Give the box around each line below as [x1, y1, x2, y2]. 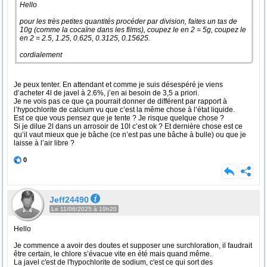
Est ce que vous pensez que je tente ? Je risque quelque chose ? [14, 114, 224, 122]
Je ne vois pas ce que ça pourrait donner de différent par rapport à [14, 97, 227, 105]
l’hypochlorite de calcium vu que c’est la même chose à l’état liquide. [14, 105, 235, 114]
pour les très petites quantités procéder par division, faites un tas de [20, 17, 237, 26]
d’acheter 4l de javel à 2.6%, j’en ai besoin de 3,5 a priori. [14, 89, 199, 97]
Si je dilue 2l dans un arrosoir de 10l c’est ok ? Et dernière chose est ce [14, 122, 243, 131]
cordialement [20, 51, 62, 59]
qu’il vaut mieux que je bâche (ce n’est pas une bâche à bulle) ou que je [14, 131, 246, 139]
